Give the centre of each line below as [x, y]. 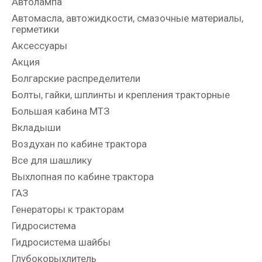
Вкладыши [36, 127]
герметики [35, 29]
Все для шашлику [52, 160]
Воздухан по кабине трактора [79, 144]
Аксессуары [39, 45]
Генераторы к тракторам [68, 209]
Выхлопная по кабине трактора [83, 176]
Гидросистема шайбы [61, 242]
